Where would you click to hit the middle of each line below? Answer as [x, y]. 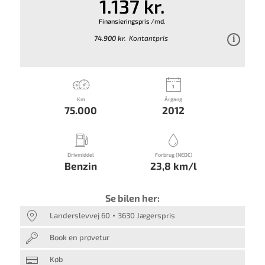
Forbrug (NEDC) [173, 155]
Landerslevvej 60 [80, 215]
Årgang [174, 99]
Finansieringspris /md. [132, 21]
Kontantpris [148, 38]
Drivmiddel [81, 155]
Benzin [81, 166]
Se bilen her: [132, 198]
